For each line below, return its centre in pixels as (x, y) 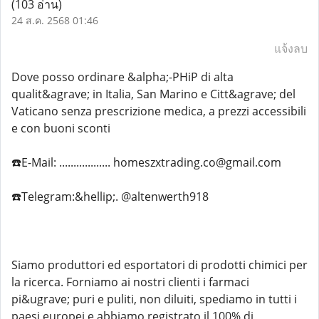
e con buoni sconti (61, 128)
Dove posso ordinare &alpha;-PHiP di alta (122, 77)
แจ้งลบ (291, 48)
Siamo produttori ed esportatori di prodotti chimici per (159, 265)
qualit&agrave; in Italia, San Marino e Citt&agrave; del (153, 94)
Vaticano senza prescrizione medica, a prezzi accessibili (159, 111)
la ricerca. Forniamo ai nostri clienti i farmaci (130, 282)
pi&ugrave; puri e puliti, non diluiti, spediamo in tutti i (154, 299)
